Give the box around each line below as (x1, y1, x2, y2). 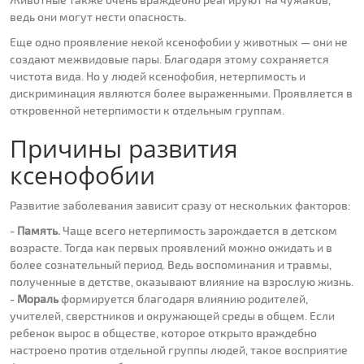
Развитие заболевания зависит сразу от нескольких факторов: (10, 198, 350, 213)
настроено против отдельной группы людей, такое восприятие (10, 343, 348, 357)
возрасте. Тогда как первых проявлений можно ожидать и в (10, 240, 332, 255)
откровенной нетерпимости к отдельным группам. (10, 103, 284, 118)
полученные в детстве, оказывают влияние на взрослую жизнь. (10, 275, 353, 289)
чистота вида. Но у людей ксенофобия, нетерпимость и (10, 69, 305, 84)
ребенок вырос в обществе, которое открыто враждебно (10, 326, 317, 340)
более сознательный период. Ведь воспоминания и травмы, (10, 258, 331, 272)
